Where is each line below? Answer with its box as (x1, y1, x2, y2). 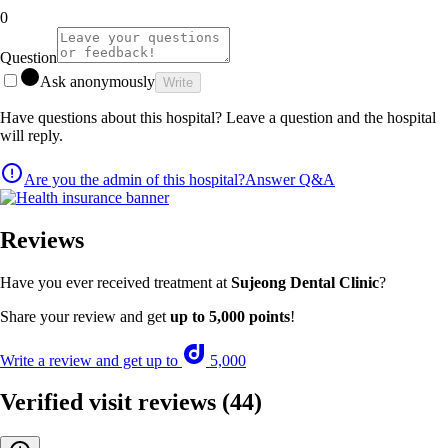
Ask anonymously (40, 72, 155, 90)
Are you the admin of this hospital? (24, 170, 245, 188)
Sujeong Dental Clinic (231, 273, 379, 291)
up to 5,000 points (170, 307, 290, 325)
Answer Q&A (245, 170, 335, 188)
